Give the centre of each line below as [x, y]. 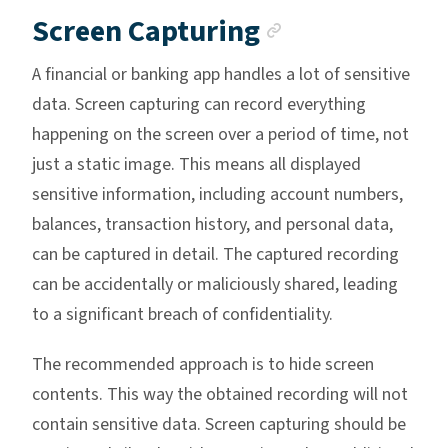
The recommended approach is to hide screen [203, 365]
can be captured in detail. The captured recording [215, 255]
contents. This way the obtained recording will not [220, 395]
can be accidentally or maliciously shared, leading [215, 285]
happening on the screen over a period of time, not [220, 135]
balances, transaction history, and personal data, [212, 225]
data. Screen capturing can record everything [199, 105]
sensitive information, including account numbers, [217, 195]
